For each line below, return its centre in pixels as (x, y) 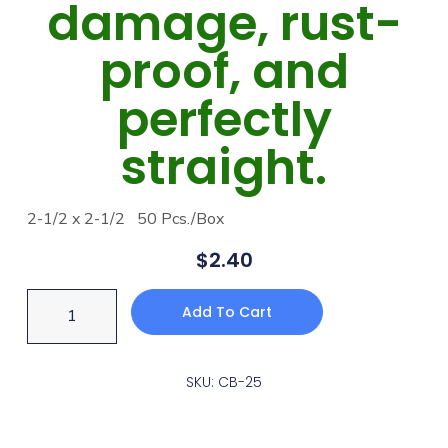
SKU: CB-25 (224, 381)
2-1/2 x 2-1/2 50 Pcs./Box (125, 218)
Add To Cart (226, 311)
